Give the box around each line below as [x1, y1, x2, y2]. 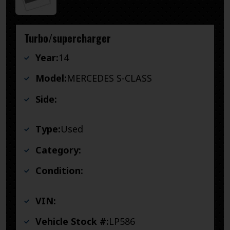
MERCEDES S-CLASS [67, 72, 152, 85]
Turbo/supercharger [24, 30, 111, 46]
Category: [35, 143, 81, 156]
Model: [35, 72, 67, 85]
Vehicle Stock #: [35, 215, 109, 228]
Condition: [35, 164, 83, 177]
